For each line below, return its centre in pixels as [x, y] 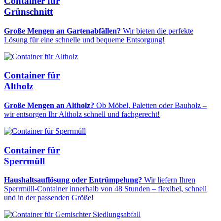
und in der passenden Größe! [49, 198]
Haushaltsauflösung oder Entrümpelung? [73, 180]
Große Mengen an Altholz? [49, 106]
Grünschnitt [28, 11]
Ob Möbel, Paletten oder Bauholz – [150, 106]
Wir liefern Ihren [169, 180]
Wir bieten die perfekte [157, 31]
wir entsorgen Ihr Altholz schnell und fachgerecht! [82, 114]
